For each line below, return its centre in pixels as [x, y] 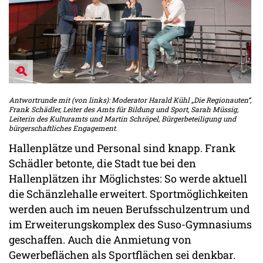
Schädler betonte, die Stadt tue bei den [102, 163]
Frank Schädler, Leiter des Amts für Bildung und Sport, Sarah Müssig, [124, 109]
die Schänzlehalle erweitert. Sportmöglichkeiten [129, 194]
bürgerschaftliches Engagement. [63, 128]
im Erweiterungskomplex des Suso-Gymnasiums [130, 224]
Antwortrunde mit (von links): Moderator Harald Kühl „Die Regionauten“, [130, 100]
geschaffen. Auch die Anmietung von [100, 240]
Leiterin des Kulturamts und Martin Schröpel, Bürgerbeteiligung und [122, 118]
